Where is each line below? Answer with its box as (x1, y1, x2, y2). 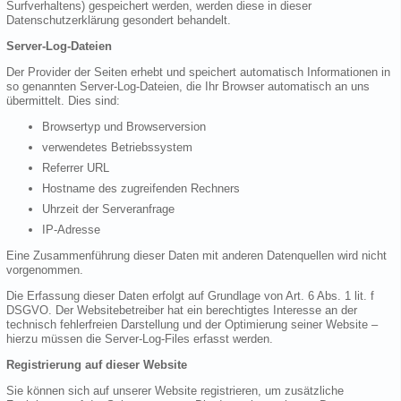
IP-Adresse (42, 223, 100, 237)
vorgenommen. (6, 263, 83, 277)
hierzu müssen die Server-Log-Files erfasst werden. (6, 332, 273, 346)
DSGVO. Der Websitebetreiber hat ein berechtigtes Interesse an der (6, 303, 357, 318)
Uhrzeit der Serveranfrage (42, 202, 175, 217)
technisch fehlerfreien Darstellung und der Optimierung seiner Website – (6, 318, 378, 332)
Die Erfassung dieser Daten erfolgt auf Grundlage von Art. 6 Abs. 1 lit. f (6, 289, 374, 303)
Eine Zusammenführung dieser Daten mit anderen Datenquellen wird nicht (6, 249, 387, 263)
